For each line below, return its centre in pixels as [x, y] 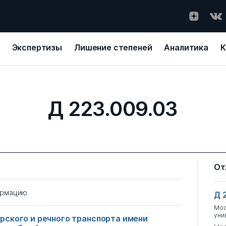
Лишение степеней [113, 47]
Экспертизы [37, 47]
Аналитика [186, 47]
